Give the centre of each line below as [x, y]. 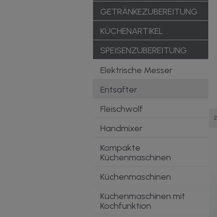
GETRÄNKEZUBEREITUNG [149, 12]
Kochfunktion [126, 206]
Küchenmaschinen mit [143, 196]
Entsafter [119, 90]
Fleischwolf [122, 109]
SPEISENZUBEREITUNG [144, 50]
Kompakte [120, 148]
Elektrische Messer [136, 70]
